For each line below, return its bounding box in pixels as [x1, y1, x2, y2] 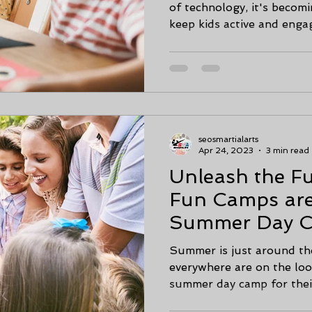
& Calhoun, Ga [169, 233, 311, 257]
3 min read [266, 146, 309, 155]
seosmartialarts [198, 134, 258, 144]
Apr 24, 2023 [198, 146, 253, 155]
